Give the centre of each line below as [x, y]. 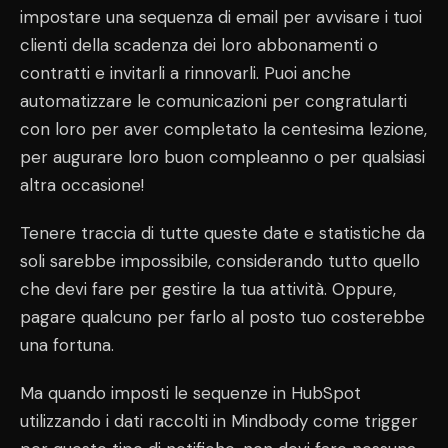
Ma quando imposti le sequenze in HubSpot [190, 392]
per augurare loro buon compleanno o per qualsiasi [222, 156]
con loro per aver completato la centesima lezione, [223, 128]
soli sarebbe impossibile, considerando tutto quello [220, 260]
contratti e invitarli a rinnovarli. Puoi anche [185, 72]
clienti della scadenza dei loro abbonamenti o [199, 44]
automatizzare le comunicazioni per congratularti [213, 100]
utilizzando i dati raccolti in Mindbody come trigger [219, 420]
